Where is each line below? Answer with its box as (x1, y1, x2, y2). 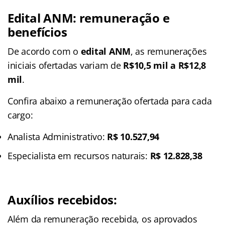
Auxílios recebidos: (8, 191, 117, 208)
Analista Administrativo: (8, 130, 107, 143)
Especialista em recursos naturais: (8, 149, 150, 162)
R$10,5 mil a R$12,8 (123, 59, 206, 71)
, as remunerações (131, 45, 207, 57)
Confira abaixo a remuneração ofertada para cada (8, 94, 212, 107)
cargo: (8, 108, 33, 121)
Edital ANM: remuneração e (8, 9, 170, 26)
